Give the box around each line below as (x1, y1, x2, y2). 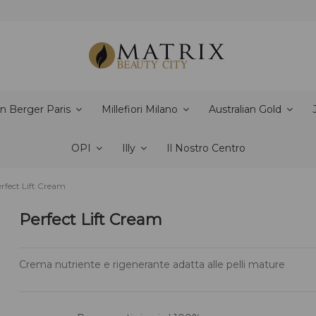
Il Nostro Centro (166, 142, 245, 155)
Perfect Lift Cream (19, 210, 163, 230)
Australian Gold (209, 103, 284, 116)
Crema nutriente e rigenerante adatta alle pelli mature (19, 257, 286, 271)
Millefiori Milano (102, 103, 181, 116)
